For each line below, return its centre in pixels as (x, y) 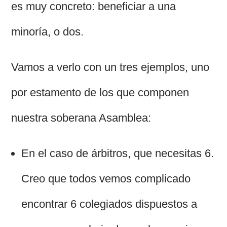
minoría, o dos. (48, 32)
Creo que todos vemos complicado (106, 179)
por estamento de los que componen (100, 93)
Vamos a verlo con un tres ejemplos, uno (110, 67)
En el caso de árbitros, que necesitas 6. (118, 154)
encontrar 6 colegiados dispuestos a (109, 204)
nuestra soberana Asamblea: (81, 118)
